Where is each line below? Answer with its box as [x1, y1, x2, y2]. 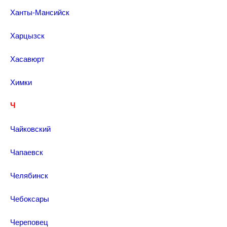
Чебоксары [10, 193, 49, 204]
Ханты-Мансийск [10, 7, 69, 17]
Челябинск [10, 170, 48, 180]
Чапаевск [10, 146, 43, 157]
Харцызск [10, 30, 45, 41]
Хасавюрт [10, 53, 45, 64]
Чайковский [10, 123, 51, 134]
